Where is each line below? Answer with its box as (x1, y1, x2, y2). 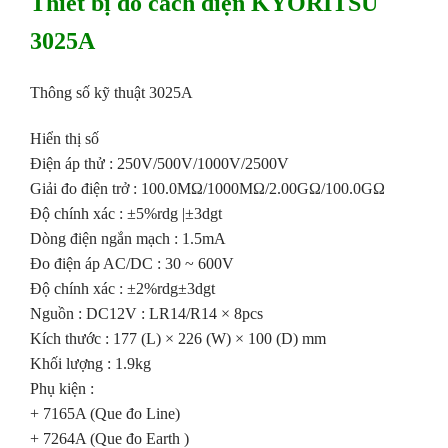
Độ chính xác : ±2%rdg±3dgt (30, 280, 215, 298)
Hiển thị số (30, 130, 99, 148)
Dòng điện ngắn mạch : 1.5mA (30, 230, 226, 248)
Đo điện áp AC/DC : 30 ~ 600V (30, 255, 234, 273)
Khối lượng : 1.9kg (30, 355, 151, 373)
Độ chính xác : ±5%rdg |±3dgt (30, 205, 222, 223)
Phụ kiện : (30, 380, 94, 398)
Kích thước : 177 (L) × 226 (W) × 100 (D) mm (30, 330, 326, 348)
